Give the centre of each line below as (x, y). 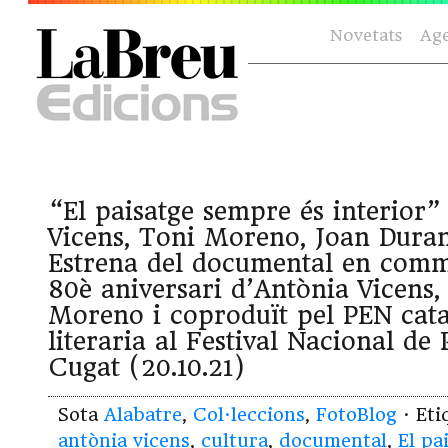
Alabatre (143, 415)
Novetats (366, 35)
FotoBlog (356, 415)
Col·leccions (249, 415)
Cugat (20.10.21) (146, 368)
